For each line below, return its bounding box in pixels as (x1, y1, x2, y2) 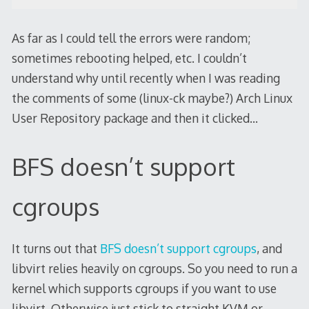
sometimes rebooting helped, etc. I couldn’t (11, 50, 247, 66)
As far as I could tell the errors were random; (11, 30, 250, 46)
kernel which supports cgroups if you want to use (11, 280, 277, 296)
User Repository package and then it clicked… (11, 110, 258, 126)
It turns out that (11, 240, 100, 256)
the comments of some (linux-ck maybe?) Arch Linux (11, 90, 292, 106)
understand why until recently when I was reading (11, 70, 280, 86)
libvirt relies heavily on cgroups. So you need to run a (11, 260, 297, 276)
